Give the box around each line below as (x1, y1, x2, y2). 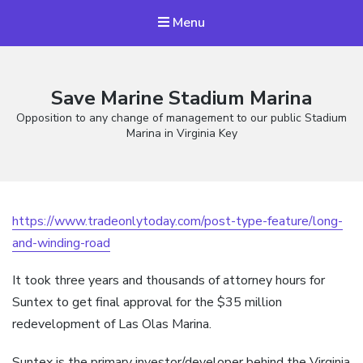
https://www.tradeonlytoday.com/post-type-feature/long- (12, 212, 343, 231)
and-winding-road (12, 234, 110, 253)
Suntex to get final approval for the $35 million (12, 293, 282, 312)
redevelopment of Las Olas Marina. (12, 315, 211, 334)
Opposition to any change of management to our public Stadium (16, 110, 347, 126)
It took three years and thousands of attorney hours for (12, 271, 325, 290)
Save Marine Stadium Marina (51, 85, 312, 112)
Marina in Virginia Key (126, 126, 237, 142)
